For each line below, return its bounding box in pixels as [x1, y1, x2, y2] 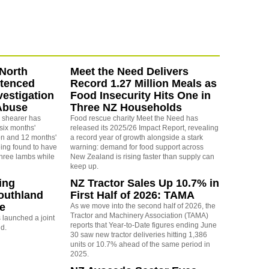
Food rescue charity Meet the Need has [70, 113, 198, 122]
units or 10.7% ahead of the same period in [70, 240, 210, 249]
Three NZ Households [70, 101, 182, 113]
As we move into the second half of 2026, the [70, 201, 216, 210]
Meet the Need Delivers [70, 65, 189, 77]
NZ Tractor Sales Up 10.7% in [70, 177, 219, 189]
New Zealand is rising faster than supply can [70, 152, 214, 161]
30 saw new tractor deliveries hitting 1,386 [70, 230, 207, 239]
